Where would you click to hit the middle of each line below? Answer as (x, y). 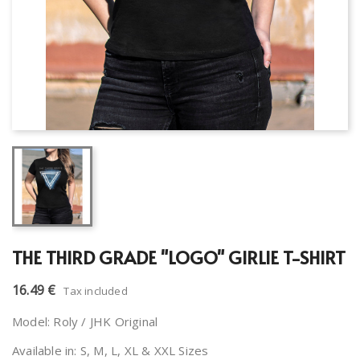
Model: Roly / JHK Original (85, 321)
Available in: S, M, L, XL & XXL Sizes (110, 350)
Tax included (96, 291)
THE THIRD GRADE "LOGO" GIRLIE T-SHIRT (179, 257)
